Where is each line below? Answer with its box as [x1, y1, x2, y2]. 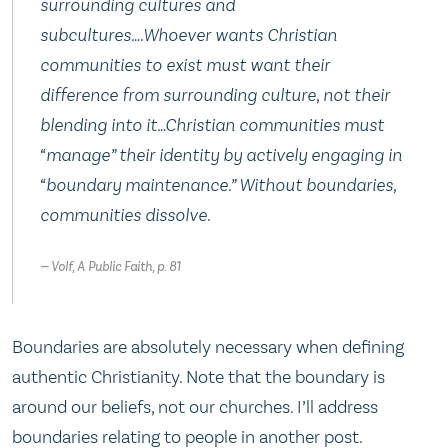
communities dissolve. [40, 203, 212, 226]
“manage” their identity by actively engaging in [40, 143, 403, 166]
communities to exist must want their [40, 53, 331, 76]
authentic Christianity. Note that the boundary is [12, 365, 385, 388]
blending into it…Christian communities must [40, 113, 385, 136]
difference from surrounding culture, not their [40, 83, 391, 106]
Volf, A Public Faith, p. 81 [51, 258, 182, 275]
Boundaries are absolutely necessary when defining [12, 335, 404, 358]
